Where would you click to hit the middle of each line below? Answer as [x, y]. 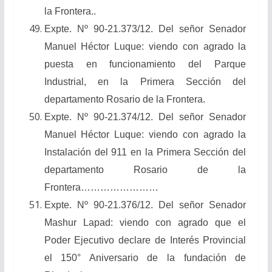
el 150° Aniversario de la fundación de [145, 257]
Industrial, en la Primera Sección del [145, 81]
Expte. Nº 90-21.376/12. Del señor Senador [145, 205]
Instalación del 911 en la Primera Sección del [145, 152]
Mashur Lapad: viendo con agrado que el [145, 222]
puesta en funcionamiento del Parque [145, 64]
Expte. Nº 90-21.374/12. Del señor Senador [145, 117]
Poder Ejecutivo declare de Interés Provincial [145, 240]
